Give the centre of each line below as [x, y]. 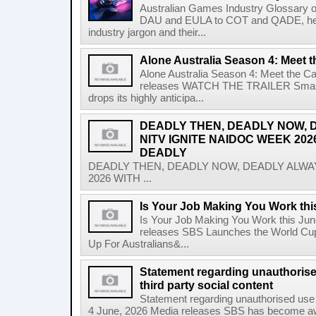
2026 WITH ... [120, 178]
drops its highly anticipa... [146, 98]
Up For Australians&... [139, 244]
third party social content [206, 285]
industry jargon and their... [147, 32]
